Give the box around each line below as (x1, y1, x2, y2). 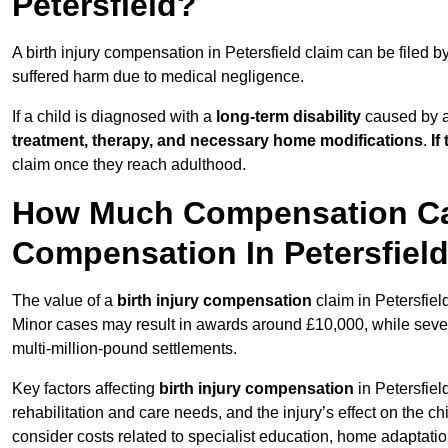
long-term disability (216, 108, 361, 126)
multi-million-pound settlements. (12, 340, 237, 358)
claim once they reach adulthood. (12, 156, 246, 174)
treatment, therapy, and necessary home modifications (12, 132, 423, 150)
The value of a (12, 292, 117, 310)
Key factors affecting (12, 380, 159, 398)
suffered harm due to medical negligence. (12, 68, 304, 86)
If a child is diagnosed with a (12, 108, 216, 126)
